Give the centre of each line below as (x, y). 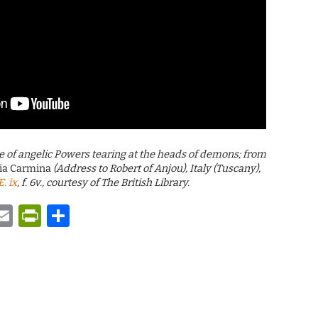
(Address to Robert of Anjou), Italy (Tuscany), (157, 169)
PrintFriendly (112, 216)
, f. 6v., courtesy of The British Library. (104, 183)
